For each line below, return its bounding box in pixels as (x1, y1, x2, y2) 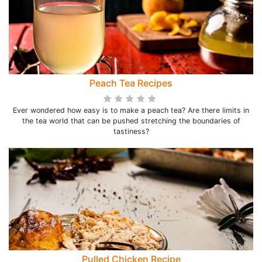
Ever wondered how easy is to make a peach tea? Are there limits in (13, 106, 249, 115)
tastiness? (113, 127, 149, 136)
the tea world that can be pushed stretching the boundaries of (22, 116, 240, 125)
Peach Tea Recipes (89, 77, 173, 89)
